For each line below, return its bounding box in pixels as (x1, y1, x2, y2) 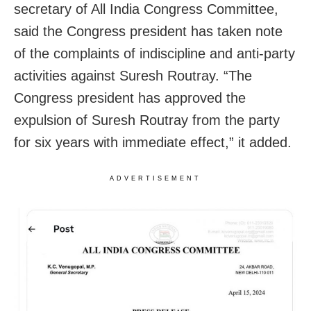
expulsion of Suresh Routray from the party (14, 112, 280, 128)
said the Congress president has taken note (14, 24, 283, 40)
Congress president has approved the (14, 90, 246, 106)
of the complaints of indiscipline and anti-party (14, 46, 295, 62)
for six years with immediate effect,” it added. (14, 135, 292, 151)
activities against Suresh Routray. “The (14, 68, 252, 84)
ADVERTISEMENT (110, 175, 201, 183)
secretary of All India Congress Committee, (14, 1, 278, 17)
